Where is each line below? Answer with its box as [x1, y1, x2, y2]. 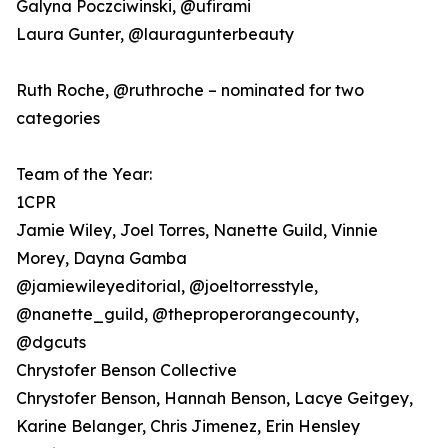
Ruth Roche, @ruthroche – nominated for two [16, 80, 364, 101]
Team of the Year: [16, 164, 152, 185]
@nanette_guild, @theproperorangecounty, [16, 304, 359, 325]
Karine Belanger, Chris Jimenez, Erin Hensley [16, 416, 360, 437]
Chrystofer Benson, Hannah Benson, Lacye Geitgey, [16, 388, 413, 409]
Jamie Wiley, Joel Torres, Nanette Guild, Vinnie [16, 220, 378, 241]
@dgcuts [16, 332, 86, 353]
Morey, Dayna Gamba [16, 248, 187, 269]
